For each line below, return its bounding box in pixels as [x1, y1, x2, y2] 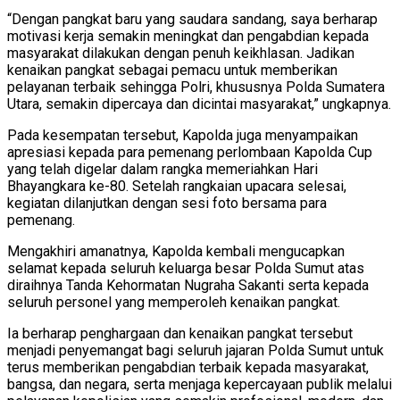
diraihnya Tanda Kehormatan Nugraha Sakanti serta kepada [7, 277, 369, 294]
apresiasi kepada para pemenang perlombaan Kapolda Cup [7, 144, 372, 161]
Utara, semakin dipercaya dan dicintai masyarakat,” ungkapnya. [7, 96, 391, 112]
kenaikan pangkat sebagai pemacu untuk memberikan [7, 62, 337, 79]
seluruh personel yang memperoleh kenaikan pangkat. [7, 294, 340, 311]
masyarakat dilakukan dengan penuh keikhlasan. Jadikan [7, 45, 354, 62]
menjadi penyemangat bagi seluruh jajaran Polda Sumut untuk [7, 342, 384, 359]
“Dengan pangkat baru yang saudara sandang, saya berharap [7, 11, 378, 28]
